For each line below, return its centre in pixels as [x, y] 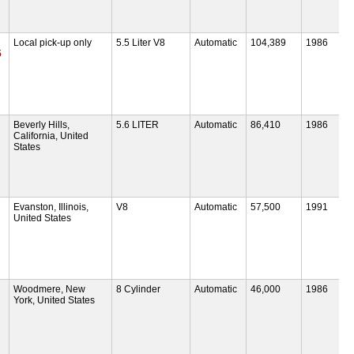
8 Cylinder [138, 289]
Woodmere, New [50, 289]
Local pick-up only [53, 42]
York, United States [55, 300]
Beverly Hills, [42, 124]
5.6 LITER [137, 124]
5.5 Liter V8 [140, 42]
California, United [51, 136]
